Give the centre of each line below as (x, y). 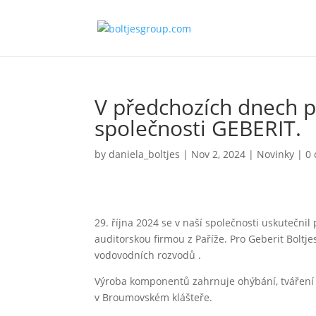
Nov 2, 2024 (219, 154)
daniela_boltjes (145, 154)
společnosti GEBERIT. (198, 128)
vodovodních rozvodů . (148, 255)
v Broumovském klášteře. (154, 297)
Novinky (276, 154)
